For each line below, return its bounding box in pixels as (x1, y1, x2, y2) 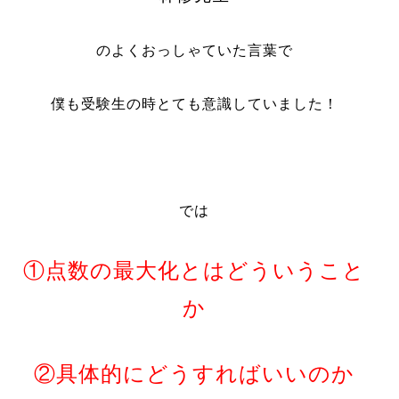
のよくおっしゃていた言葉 (95, 43, 278, 58)
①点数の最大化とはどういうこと (23, 258, 366, 282)
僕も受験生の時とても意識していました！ (50, 96, 338, 111)
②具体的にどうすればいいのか (34, 362, 355, 386)
